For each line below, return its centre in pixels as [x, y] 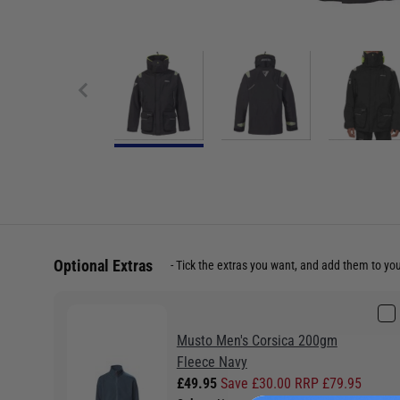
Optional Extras [103, 265]
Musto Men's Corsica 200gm [257, 341]
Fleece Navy [212, 362]
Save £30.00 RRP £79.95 [291, 383]
